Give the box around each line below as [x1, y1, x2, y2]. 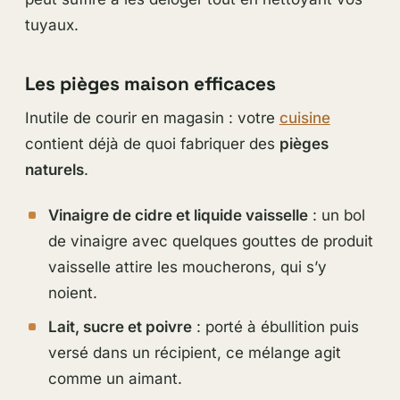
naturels [24, 161, 84, 179]
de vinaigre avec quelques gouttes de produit [47, 231, 373, 250]
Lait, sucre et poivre [47, 317, 192, 336]
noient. [47, 283, 97, 302]
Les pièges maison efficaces [24, 71, 276, 96]
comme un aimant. [47, 369, 182, 387]
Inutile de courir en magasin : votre [24, 109, 279, 128]
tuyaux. [24, 15, 79, 34]
